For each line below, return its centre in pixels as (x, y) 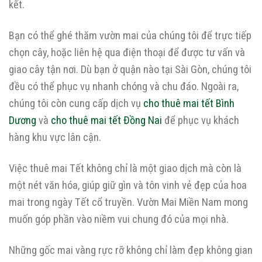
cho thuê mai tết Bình (189, 104)
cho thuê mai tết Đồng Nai (106, 120)
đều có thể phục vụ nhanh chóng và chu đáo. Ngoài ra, (124, 87)
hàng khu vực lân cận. (55, 137)
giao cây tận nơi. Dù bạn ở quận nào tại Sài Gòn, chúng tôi (130, 70)
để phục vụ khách (201, 120)
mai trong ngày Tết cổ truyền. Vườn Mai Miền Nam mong (128, 202)
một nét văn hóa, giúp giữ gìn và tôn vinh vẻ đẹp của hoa (128, 185)
